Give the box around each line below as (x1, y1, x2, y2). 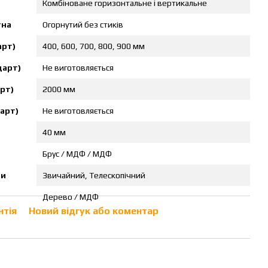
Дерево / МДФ (42, 192, 99, 202)
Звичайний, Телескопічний (42, 170, 145, 180)
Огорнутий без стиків (42, 20, 123, 29)
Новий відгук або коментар (29, 205, 159, 217)
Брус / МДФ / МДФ (42, 149, 112, 159)
